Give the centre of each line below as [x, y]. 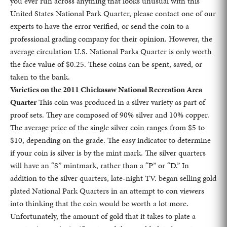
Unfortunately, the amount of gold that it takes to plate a [103, 216]
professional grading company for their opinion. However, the [111, 39]
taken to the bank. [40, 77]
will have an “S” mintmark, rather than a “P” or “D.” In [100, 165]
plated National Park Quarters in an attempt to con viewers [107, 191]
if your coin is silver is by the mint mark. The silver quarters [108, 153]
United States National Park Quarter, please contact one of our [113, 13]
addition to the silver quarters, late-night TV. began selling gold [113, 178]
